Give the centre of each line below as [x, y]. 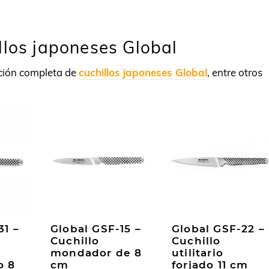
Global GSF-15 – [96, 228]
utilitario [198, 252]
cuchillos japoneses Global [143, 73]
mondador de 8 [96, 252]
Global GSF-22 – [218, 228]
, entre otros [235, 73]
